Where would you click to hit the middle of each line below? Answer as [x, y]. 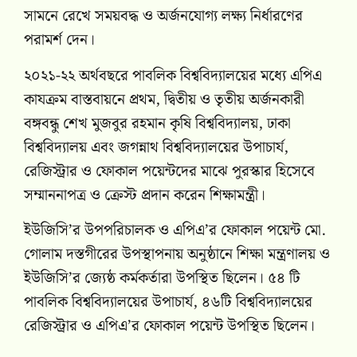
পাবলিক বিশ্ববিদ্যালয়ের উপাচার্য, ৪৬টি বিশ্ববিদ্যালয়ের [168, 303]
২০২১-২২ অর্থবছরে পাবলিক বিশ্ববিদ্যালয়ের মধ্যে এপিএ [173, 76]
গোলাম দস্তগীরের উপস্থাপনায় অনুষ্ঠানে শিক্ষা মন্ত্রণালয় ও [177, 255]
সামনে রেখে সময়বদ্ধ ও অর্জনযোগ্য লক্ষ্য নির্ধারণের [163, 17]
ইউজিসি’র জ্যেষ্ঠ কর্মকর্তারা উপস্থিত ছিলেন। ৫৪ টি [162, 279]
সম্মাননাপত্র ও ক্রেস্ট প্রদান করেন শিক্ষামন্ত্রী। [149, 195]
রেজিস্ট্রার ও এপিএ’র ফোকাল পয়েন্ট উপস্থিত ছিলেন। [169, 327]
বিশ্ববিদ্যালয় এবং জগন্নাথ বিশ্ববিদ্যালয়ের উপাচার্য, [156, 147]
